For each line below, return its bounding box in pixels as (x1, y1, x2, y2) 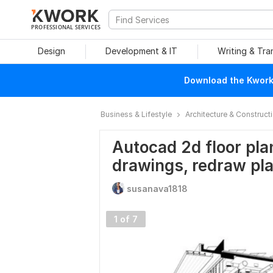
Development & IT (105, 46, 177, 56)
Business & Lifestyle (101, 110, 172, 119)
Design (37, 46, 65, 56)
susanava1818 (127, 183, 188, 194)
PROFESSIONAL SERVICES (31, 23, 101, 30)
